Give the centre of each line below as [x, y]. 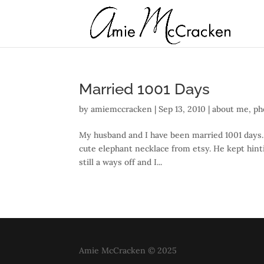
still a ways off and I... [121, 162]
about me [231, 109]
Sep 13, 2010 [182, 109]
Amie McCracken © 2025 [128, 250]
